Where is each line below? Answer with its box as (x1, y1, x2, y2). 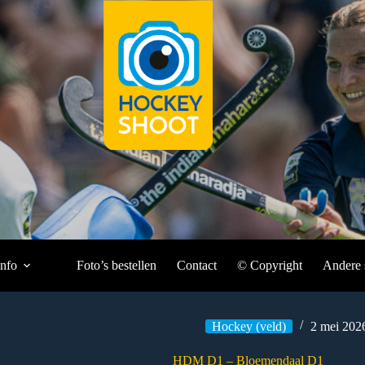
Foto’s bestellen (77, 258, 156, 272)
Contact (177, 258, 217, 272)
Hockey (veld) (212, 319, 286, 333)
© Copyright (237, 258, 302, 272)
